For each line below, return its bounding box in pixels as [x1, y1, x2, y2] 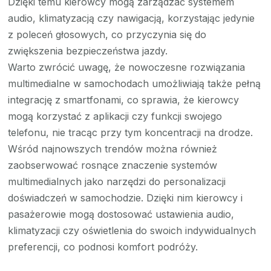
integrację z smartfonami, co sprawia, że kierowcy [8, 93, 240, 106]
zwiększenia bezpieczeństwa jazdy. [8, 44, 168, 57]
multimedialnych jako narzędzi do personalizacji [8, 175, 226, 188]
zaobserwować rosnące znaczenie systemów [8, 158, 218, 171]
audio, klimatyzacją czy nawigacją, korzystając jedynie [8, 11, 255, 24]
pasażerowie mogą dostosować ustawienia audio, [8, 207, 235, 220]
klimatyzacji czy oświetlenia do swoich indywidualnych [8, 224, 256, 237]
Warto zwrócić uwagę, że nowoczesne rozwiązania [8, 60, 246, 73]
